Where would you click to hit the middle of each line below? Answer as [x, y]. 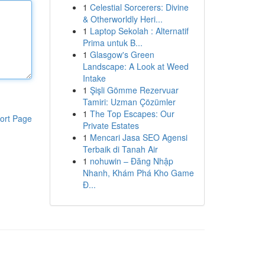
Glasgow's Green [122, 54]
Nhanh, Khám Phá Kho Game [138, 173]
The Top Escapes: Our [132, 114]
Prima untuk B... [112, 43]
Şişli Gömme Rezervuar [134, 90]
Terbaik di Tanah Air [120, 149]
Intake [94, 78]
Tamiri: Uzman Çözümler [129, 102]
